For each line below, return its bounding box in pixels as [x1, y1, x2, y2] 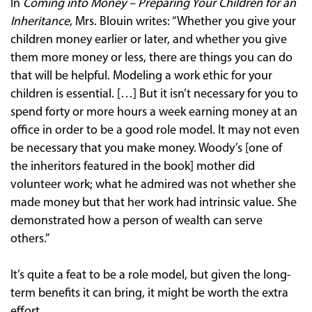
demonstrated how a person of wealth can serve [10, 214, 263, 228]
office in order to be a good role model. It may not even [10, 123, 299, 137]
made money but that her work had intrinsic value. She [10, 196, 297, 210]
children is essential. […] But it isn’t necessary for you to [10, 87, 298, 101]
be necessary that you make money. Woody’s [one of [10, 141, 282, 155]
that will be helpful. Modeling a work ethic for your [10, 69, 272, 83]
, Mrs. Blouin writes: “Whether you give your [70, 15, 296, 29]
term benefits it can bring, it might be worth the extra [10, 286, 288, 300]
